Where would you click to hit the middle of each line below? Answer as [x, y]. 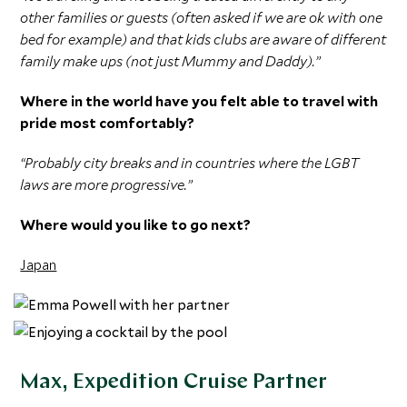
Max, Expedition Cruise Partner [174, 382]
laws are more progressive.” [106, 184]
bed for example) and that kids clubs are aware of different [203, 39]
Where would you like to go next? [136, 224]
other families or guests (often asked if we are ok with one [202, 17]
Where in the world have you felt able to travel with [199, 101]
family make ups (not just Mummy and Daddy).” [170, 61]
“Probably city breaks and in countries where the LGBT [190, 163]
